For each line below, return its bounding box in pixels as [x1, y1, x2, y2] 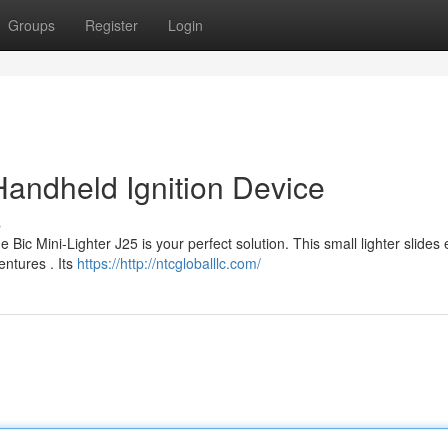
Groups [8, 15, 55, 35]
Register [85, 15, 138, 35]
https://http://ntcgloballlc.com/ [77, 253, 261, 273]
